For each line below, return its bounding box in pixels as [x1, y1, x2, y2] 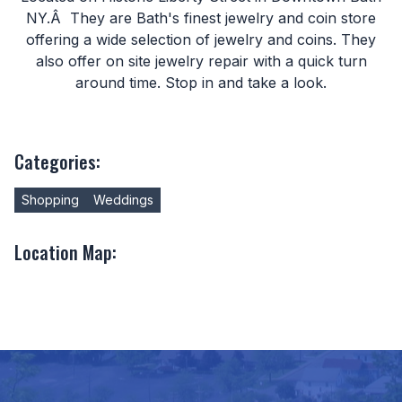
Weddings [93, 191, 153, 207]
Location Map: [14, 238, 117, 266]
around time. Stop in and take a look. [75, 73, 327, 92]
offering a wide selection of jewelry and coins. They [26, 30, 376, 48]
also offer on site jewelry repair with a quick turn [35, 51, 367, 70]
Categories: [14, 147, 100, 175]
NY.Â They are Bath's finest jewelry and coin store [26, 8, 376, 27]
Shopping [22, 191, 79, 207]
